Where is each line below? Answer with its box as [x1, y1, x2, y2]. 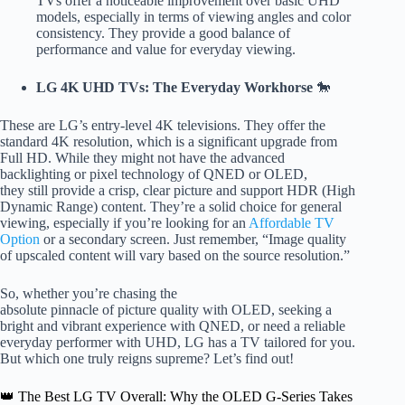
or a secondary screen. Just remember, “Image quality [40, 231, 346, 248]
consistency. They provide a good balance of [36, 25, 290, 42]
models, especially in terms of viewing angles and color [36, 9, 351, 25]
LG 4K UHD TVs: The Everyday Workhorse [36, 80, 313, 96]
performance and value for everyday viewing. [36, 42, 296, 58]
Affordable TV [249, 215, 334, 231]
